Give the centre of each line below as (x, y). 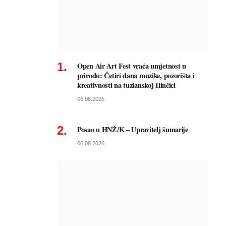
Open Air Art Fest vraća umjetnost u (132, 66)
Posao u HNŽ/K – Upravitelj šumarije (133, 129)
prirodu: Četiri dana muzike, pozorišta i (136, 75)
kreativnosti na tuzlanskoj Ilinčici (126, 85)
